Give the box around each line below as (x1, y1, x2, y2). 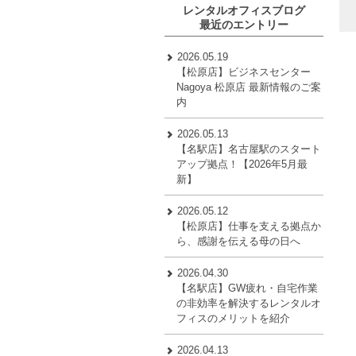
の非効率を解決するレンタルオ (176, 297, 322, 310)
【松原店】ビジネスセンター (176, 66, 311, 79)
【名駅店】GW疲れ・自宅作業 (176, 282, 319, 295)
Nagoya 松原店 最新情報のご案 (176, 81, 322, 94)
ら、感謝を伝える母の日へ (176, 235, 301, 248)
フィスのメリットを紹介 (176, 312, 291, 325)
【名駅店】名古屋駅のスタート (176, 143, 322, 156)
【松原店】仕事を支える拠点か (176, 220, 322, 233)
